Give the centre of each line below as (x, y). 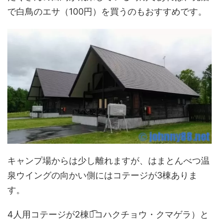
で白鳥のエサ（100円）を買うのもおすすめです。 (107, 12)
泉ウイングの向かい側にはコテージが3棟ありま (102, 175)
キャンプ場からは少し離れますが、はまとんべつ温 (109, 161)
